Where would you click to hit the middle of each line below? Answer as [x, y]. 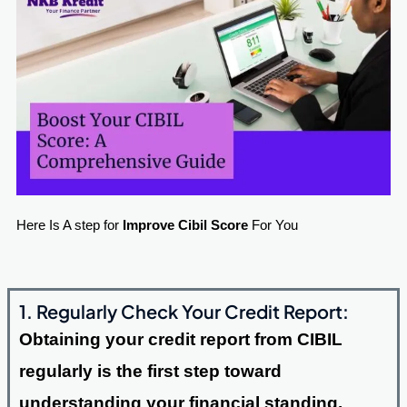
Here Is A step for [69, 226]
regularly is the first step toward [150, 371]
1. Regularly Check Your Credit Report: [184, 311]
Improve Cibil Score [185, 226]
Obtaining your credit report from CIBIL [180, 339]
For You [273, 226]
